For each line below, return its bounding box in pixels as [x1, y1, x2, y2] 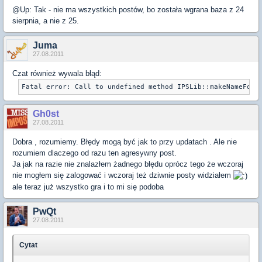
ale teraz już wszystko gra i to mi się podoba [12, 182, 164, 192]
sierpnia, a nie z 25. [12, 16, 79, 26]
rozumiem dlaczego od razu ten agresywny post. [12, 149, 177, 158]
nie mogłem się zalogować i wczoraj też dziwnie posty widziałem [12, 171, 233, 180]
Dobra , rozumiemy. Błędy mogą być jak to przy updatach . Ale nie [12, 137, 237, 147]
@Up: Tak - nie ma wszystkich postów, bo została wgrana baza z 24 [12, 5, 244, 15]
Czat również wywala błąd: [12, 69, 102, 78]
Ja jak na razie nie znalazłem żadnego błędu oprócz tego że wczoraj [12, 160, 243, 169]
